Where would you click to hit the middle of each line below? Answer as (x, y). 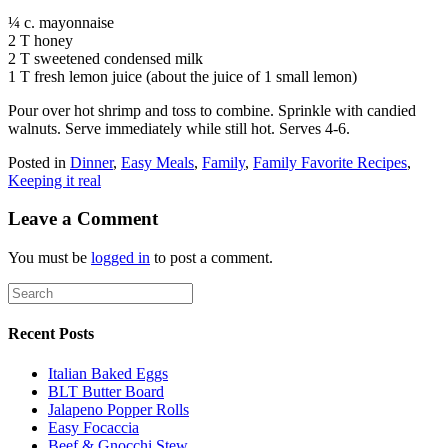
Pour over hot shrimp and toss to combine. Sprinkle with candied (212, 110)
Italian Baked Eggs (108, 373)
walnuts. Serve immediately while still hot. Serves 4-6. (179, 128)
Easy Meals (157, 162)
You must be (49, 257)
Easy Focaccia (93, 427)
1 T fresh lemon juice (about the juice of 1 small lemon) (182, 76)
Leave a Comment (83, 219)
